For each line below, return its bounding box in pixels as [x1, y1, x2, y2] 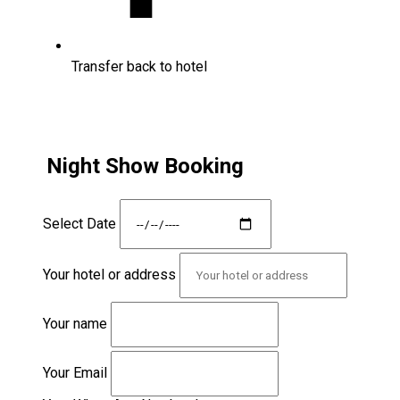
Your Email [43, 364, 107, 382]
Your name [43, 315, 107, 333]
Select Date [43, 214, 116, 232]
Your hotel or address [43, 266, 179, 284]
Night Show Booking [46, 153, 244, 179]
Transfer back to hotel [71, 57, 207, 75]
